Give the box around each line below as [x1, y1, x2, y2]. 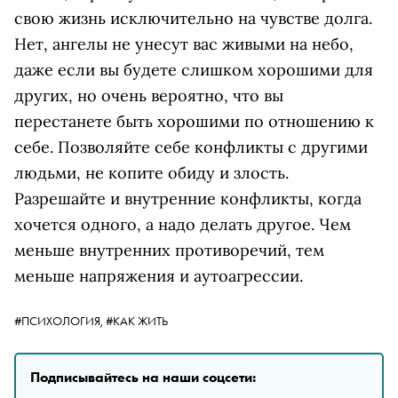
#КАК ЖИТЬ [106, 313, 168, 329]
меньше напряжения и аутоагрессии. [14, 266, 303, 286]
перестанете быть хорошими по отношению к [14, 111, 374, 131]
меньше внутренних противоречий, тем [14, 240, 324, 260]
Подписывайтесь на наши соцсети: [30, 368, 256, 386]
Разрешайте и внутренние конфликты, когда [14, 188, 362, 209]
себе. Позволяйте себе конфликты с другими [14, 137, 368, 157]
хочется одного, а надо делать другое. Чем [14, 214, 351, 235]
